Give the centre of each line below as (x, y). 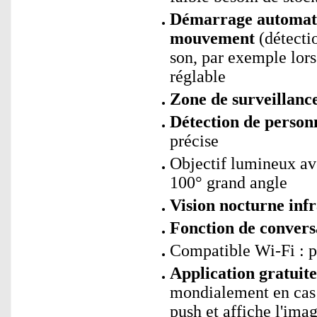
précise (194, 141)
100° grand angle (229, 183)
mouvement (212, 38)
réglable (198, 76)
